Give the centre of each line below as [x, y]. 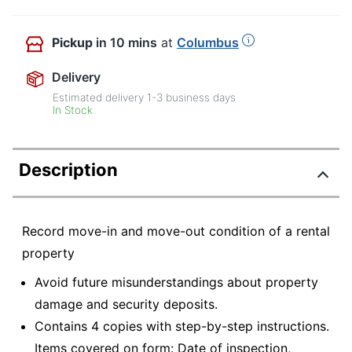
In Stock [73, 110]
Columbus [208, 42]
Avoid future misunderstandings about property [176, 282]
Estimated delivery [100, 97]
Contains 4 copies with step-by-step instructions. [182, 326]
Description [68, 169]
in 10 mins [126, 42]
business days [200, 97]
